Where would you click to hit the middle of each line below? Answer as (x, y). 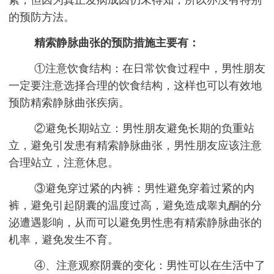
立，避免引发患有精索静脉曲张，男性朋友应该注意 (135, 145)
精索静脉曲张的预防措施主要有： (117, 43)
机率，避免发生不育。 (64, 239)
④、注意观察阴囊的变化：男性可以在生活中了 (150, 265)
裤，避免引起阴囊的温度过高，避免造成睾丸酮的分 (135, 205)
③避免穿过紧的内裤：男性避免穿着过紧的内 (144, 188)
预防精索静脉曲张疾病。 (69, 102)
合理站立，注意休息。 (64, 162)
